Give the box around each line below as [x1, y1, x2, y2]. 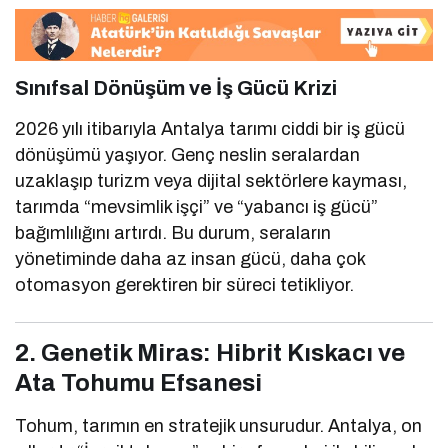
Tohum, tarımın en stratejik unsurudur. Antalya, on [15, 415, 423, 436]
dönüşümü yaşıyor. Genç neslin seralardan [15, 144, 361, 165]
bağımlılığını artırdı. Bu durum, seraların [15, 222, 332, 243]
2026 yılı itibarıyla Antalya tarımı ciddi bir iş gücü [15, 118, 406, 139]
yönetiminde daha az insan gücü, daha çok [15, 248, 366, 269]
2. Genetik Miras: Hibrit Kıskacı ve [15, 339, 405, 366]
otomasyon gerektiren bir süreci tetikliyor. [15, 274, 355, 295]
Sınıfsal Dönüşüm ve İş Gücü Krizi [15, 76, 337, 99]
